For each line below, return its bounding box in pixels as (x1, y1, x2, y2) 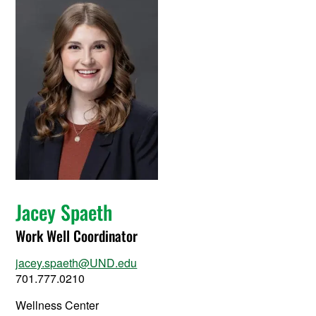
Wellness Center (16, 297, 99, 313)
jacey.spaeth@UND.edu (16, 255, 138, 271)
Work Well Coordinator (16, 225, 138, 246)
